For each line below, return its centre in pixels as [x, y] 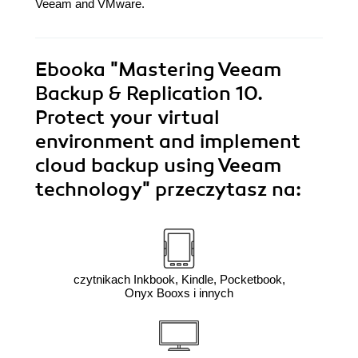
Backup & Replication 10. [149, 94]
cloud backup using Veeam [158, 166]
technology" [95, 190]
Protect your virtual [127, 118]
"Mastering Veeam [193, 70]
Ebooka [70, 70]
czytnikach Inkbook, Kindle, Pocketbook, [179, 280]
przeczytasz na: [228, 190]
